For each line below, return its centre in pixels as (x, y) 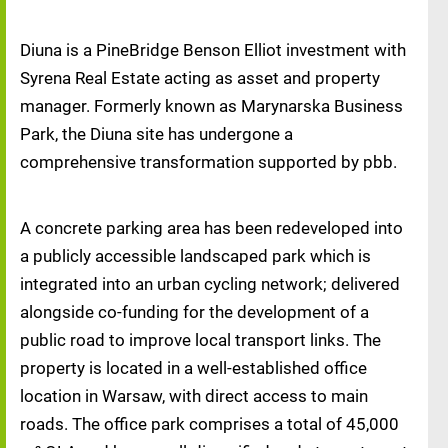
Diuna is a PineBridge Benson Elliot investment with (213, 50)
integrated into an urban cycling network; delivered (210, 284)
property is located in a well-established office (193, 368)
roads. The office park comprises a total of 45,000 (209, 424)
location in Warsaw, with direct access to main (194, 396)
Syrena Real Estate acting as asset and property (200, 78)
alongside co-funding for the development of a (194, 312)
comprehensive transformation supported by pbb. (210, 162)
